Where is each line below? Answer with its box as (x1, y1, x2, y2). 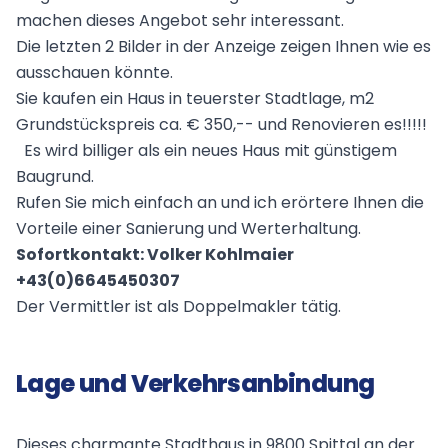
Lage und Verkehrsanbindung (16, 366, 375, 400)
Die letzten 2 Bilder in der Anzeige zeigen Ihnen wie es (16, 34, 431, 58)
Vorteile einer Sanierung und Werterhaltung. (16, 216, 361, 240)
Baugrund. (16, 164, 98, 188)
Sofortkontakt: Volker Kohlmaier (16, 242, 297, 266)
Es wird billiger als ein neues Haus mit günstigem (16, 138, 397, 162)
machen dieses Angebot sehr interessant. (16, 8, 344, 32)
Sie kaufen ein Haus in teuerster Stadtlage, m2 (16, 86, 374, 110)
